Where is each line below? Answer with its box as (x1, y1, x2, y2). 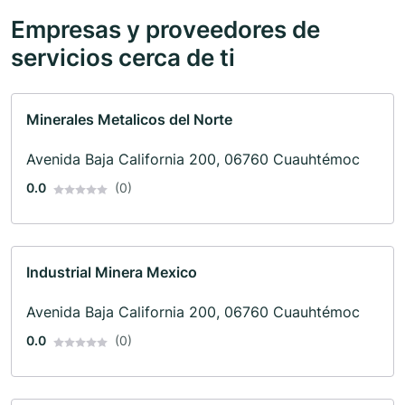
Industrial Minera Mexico (26, 263, 197, 282)
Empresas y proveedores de (11, 14, 320, 44)
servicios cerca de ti (11, 42, 235, 72)
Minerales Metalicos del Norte (26, 110, 232, 129)
